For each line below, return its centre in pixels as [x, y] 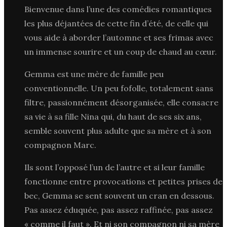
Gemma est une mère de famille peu [94, 74]
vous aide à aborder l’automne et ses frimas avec [119, 37]
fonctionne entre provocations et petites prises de [123, 181]
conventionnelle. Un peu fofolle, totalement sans [119, 88]
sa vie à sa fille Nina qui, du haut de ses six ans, [113, 116]
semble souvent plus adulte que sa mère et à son [118, 130]
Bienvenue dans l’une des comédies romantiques [118, 9]
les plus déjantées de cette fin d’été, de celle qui [116, 23]
